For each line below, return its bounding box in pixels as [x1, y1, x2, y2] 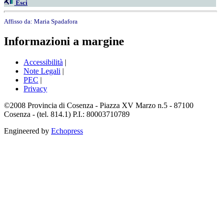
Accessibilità [24, 58, 63, 67]
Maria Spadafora [34, 17, 78, 25]
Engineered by [4, 127, 51, 136]
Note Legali [24, 67, 60, 76]
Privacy [24, 84, 47, 93]
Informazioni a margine [4, 35, 124, 48]
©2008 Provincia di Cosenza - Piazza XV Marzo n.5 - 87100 [4, 101, 193, 110]
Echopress [51, 127, 83, 136]
